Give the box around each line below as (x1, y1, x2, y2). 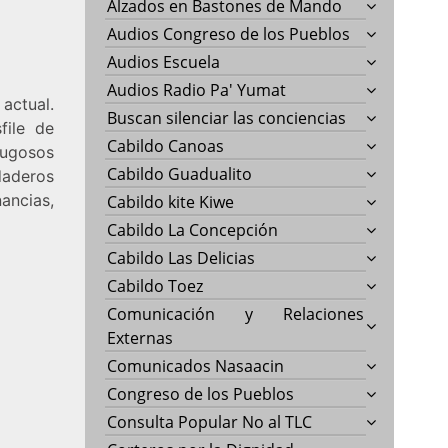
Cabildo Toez (107, 274, 204, 297)
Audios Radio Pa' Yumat (107, 78, 287, 101)
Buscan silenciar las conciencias (107, 106, 347, 129)
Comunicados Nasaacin (107, 354, 285, 377)
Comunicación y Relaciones (107, 302, 365, 325)
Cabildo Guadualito (107, 162, 253, 185)
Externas (107, 326, 174, 349)
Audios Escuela (107, 50, 221, 73)
